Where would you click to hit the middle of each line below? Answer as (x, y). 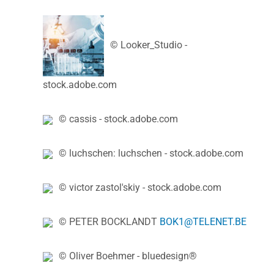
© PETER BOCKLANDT (109, 221)
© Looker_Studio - (149, 45)
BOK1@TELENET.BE (203, 221)
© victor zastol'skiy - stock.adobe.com (140, 187)
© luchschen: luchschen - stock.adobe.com (151, 153)
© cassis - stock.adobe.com (118, 119)
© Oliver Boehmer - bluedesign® (128, 256)
